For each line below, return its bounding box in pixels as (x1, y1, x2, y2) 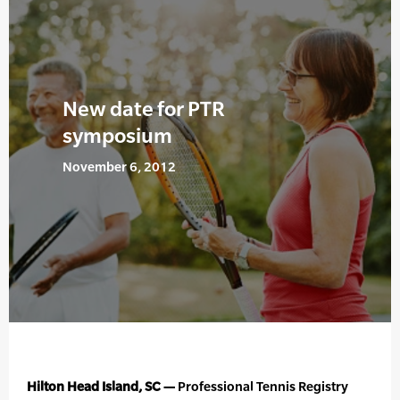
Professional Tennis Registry (175, 379, 348, 395)
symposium (62, 123, 172, 148)
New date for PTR (62, 96, 225, 121)
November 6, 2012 (62, 159, 176, 175)
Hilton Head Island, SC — (27, 379, 175, 395)
